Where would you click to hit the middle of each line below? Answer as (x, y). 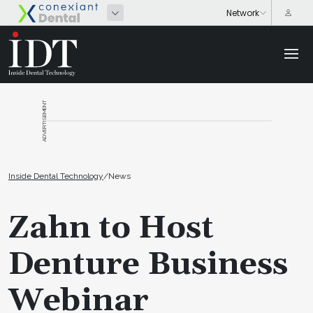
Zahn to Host (111, 228)
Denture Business (148, 264)
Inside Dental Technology (56, 176)
